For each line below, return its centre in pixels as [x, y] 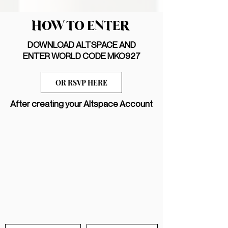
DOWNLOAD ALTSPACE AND [81, 45]
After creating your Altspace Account [81, 104]
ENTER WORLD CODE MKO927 [81, 56]
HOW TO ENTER [81, 25]
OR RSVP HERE [81, 82]
